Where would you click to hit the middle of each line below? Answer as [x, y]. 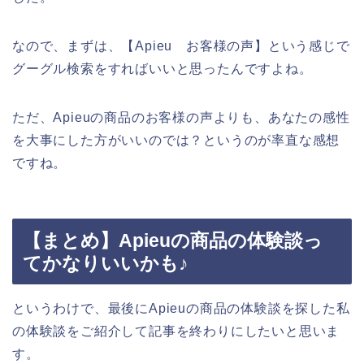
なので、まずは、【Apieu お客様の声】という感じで [181, 45]
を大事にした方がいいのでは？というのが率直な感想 [176, 140]
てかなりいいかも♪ [106, 264]
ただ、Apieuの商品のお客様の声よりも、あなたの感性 [181, 117]
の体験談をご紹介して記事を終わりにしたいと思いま [176, 331]
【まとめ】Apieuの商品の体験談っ [173, 241]
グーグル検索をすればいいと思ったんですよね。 [162, 68]
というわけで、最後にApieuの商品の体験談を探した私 [181, 309]
